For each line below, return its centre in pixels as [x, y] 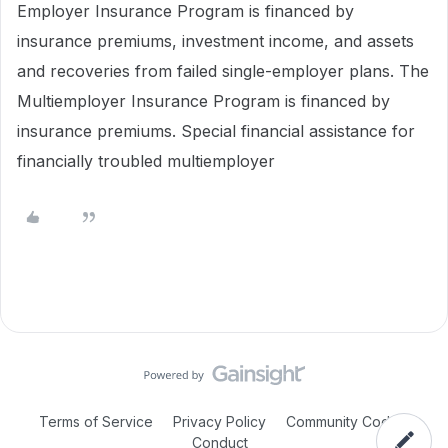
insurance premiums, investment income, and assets [215, 41]
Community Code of [351, 421]
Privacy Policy [219, 421]
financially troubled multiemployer [146, 161]
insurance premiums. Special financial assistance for [216, 131]
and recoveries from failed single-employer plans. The [223, 71]
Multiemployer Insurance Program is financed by [203, 101]
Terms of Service [96, 421]
